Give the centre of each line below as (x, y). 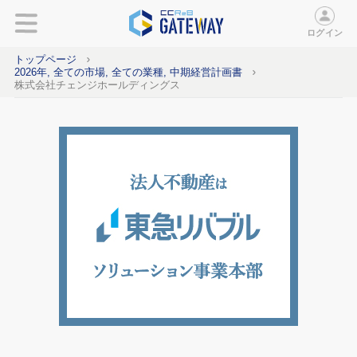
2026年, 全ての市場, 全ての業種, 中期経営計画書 (128, 72)
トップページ (45, 59)
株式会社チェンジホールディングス (97, 84)
